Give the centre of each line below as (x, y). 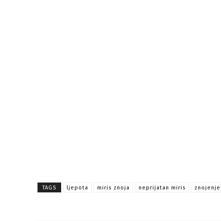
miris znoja (113, 187)
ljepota (77, 187)
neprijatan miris (162, 187)
